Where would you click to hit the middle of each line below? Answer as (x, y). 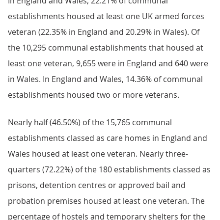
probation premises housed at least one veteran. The (106, 201)
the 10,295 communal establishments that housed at (106, 48)
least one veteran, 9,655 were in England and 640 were (108, 63)
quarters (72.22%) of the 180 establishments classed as (109, 169)
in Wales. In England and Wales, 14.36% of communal (105, 79)
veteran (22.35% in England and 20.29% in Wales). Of (104, 32)
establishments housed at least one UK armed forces (106, 16)
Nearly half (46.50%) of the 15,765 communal (90, 122)
